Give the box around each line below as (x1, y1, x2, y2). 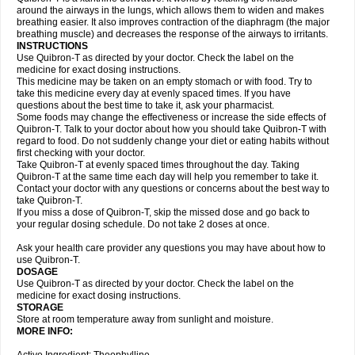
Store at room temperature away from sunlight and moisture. (17, 314, 273, 325)
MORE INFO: (17, 326, 73, 337)
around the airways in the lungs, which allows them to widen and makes (17, 5, 324, 16)
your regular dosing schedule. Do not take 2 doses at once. (17, 219, 269, 230)
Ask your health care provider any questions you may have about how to (17, 242, 326, 254)
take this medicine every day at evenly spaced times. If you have (17, 88, 291, 99)
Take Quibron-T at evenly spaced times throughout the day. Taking (17, 159, 300, 170)
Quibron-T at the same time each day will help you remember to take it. (17, 171, 319, 182)
